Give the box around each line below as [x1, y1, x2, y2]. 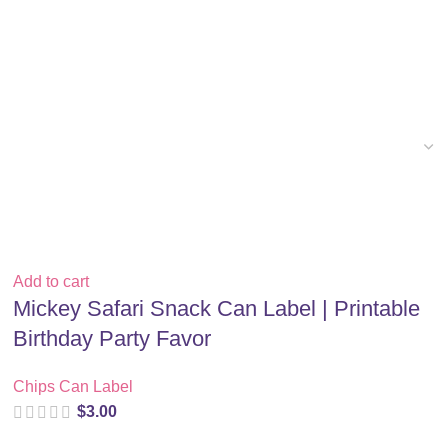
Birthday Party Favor [13, 326, 212, 351]
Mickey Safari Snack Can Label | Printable [13, 296, 421, 321]
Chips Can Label [13, 378, 134, 395]
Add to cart [13, 273, 90, 290]
